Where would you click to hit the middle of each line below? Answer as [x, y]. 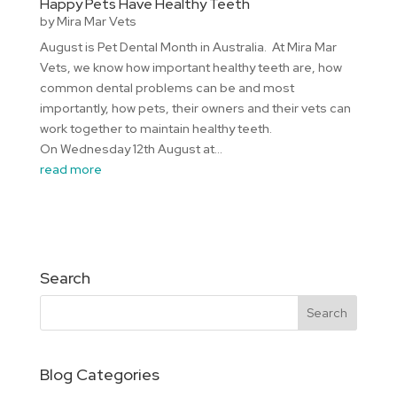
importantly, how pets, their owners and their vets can [195, 108]
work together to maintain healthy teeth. [156, 128]
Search [65, 277]
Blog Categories [99, 374]
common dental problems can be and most [167, 87]
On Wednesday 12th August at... [131, 148]
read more [70, 169]
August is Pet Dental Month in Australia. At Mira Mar [188, 47]
